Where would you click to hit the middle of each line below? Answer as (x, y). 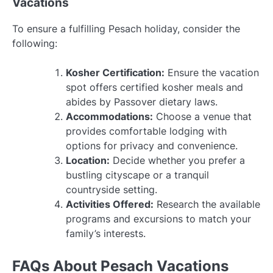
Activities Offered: (110, 204)
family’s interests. (106, 234)
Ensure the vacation (212, 73)
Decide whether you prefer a (177, 161)
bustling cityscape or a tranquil (137, 175)
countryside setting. (112, 190)
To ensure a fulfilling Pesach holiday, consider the (126, 29)
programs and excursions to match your (158, 219)
